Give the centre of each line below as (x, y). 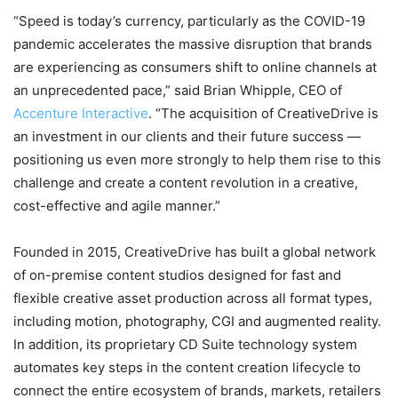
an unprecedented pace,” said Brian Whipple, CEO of (178, 91)
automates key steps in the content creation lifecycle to (187, 368)
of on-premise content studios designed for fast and (177, 275)
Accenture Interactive (81, 114)
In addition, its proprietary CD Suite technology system (185, 345)
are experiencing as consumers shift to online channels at (195, 68)
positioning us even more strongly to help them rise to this (197, 160)
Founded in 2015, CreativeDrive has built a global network (195, 252)
